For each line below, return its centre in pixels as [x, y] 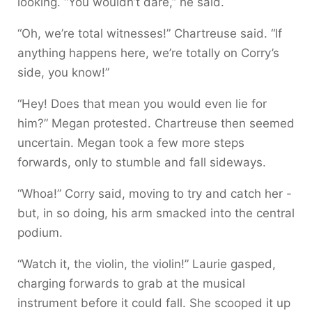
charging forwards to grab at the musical [131, 283]
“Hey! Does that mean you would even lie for [142, 103]
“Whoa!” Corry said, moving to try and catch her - [155, 193]
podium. [40, 232]
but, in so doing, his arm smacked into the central [156, 213]
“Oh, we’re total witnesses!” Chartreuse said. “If [150, 33]
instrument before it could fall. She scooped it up [154, 303]
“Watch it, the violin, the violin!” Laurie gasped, [147, 264]
